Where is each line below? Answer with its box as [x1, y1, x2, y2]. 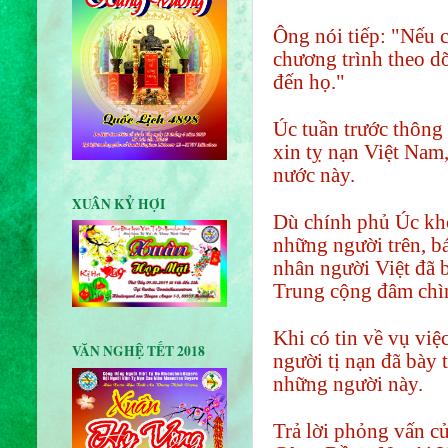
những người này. [273, 371, 423, 396]
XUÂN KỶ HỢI [72, 193, 165, 214]
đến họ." [273, 69, 345, 94]
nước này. [273, 162, 355, 187]
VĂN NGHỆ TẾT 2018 [72, 341, 205, 362]
